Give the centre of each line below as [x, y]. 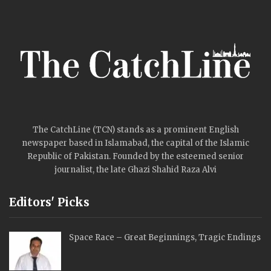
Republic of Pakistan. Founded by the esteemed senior [135, 157]
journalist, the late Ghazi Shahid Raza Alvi [135, 170]
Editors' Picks [49, 202]
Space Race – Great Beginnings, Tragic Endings [165, 238]
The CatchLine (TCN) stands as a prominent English [135, 130]
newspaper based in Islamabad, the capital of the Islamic [135, 143]
